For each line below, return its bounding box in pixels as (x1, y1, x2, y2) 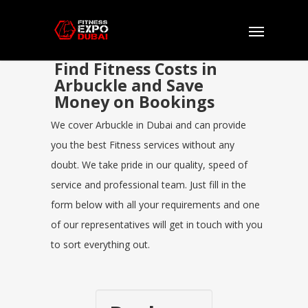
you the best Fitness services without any (51, 138, 234, 151)
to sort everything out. (51, 238, 150, 251)
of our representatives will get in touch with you (51, 218, 263, 231)
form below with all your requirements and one (51, 198, 260, 211)
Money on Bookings (54, 91, 214, 113)
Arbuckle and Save (54, 74, 203, 96)
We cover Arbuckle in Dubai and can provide (51, 118, 246, 131)
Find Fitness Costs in (54, 58, 217, 80)
